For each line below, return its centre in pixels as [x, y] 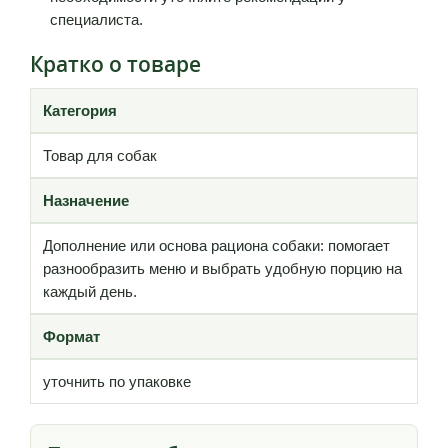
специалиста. [96, 19]
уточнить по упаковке [117, 381]
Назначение [86, 200]
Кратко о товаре [115, 63]
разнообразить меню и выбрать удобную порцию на [222, 268]
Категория [80, 110]
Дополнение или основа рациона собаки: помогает [216, 245]
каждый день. [90, 291]
